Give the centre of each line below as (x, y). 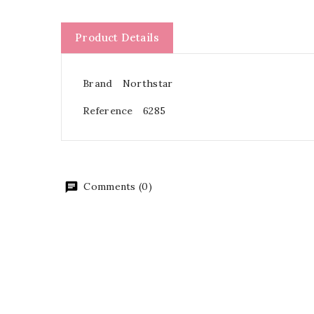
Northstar (148, 83)
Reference (108, 110)
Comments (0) (116, 186)
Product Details (117, 37)
